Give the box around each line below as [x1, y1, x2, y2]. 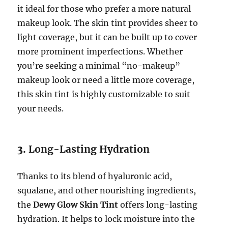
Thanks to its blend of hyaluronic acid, [17, 171, 173, 181]
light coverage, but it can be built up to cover [17, 32, 197, 42]
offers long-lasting [118, 199, 198, 210]
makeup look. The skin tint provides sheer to [17, 18, 198, 28]
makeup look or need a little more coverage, [17, 75, 195, 85]
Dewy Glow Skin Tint [33, 199, 119, 210]
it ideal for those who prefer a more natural [17, 4, 191, 14]
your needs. [17, 103, 64, 113]
